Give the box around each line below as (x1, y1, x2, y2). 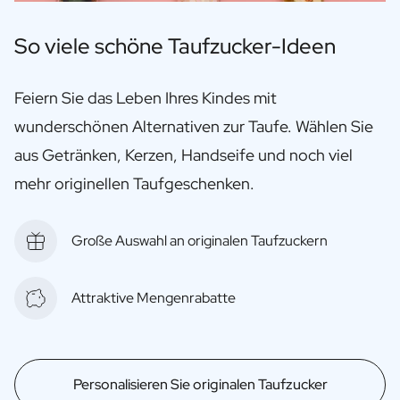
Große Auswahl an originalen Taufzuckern (71, 230, 328, 250)
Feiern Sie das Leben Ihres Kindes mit (14, 87, 277, 108)
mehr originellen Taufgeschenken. (14, 172, 258, 194)
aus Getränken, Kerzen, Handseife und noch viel (14, 144, 353, 165)
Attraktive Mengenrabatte (71, 287, 236, 307)
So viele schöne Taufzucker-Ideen (14, 31, 336, 60)
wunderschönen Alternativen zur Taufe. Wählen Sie (14, 115, 373, 137)
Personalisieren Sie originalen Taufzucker (72, 374, 328, 394)
